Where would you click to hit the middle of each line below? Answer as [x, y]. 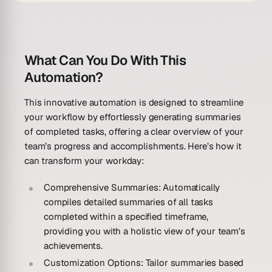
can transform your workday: [84, 161]
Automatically [190, 187]
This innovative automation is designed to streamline [134, 102]
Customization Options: [93, 263]
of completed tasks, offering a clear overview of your [134, 131]
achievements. [73, 246]
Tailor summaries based [193, 263]
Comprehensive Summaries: [102, 187]
